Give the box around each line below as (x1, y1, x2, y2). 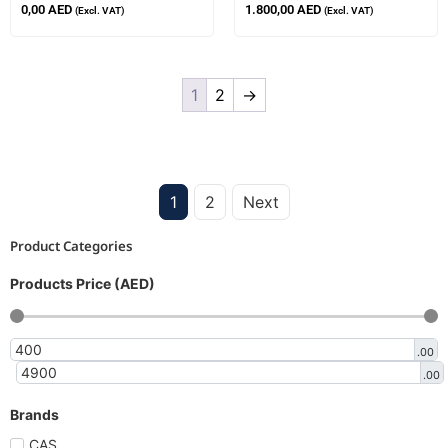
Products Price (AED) (10, 274, 155, 292)
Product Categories (10, 236, 133, 255)
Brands (10, 405, 59, 423)
